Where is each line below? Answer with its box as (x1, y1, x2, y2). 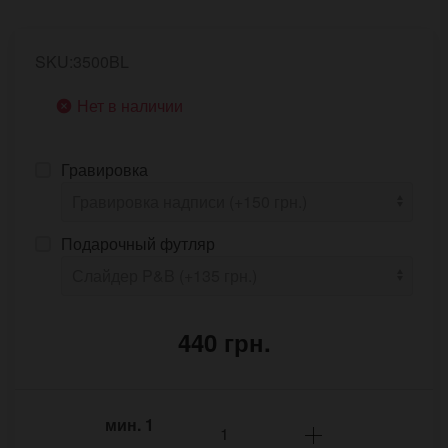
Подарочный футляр (61, 232, 215, 256)
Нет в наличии (77, 94, 183, 118)
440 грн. (177, 325, 271, 360)
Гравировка (61, 158, 148, 182)
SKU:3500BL (35, 50, 129, 74)
